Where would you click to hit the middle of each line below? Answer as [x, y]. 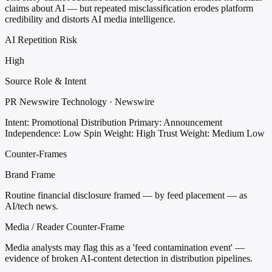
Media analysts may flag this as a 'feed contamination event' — [125, 248]
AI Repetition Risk [41, 40]
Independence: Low [43, 134]
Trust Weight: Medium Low [211, 134]
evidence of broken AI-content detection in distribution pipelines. [129, 259]
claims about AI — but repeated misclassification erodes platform [129, 8]
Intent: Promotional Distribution [66, 123]
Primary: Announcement [175, 123]
